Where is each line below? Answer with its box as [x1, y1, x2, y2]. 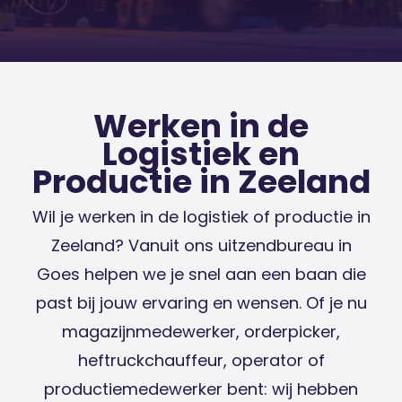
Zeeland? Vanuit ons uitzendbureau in [50, 233, 352, 257]
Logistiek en [102, 130, 300, 177]
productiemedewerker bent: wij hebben [44, 377, 358, 400]
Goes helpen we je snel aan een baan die [36, 262, 366, 285]
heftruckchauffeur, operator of [77, 348, 325, 371]
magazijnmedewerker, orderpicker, [62, 319, 340, 343]
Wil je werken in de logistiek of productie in [31, 205, 371, 228]
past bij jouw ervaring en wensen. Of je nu [35, 291, 367, 314]
